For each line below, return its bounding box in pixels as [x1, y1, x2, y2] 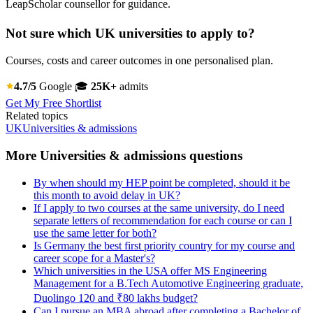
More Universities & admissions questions [6, 147, 242, 163]
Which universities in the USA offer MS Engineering [34, 264, 267, 277]
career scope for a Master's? [34, 252, 155, 264]
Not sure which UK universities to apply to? [6, 26, 255, 41]
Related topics [6, 110, 68, 122]
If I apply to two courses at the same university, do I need [34, 201, 284, 214]
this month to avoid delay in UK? [34, 189, 180, 201]
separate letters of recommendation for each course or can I [34, 214, 292, 226]
